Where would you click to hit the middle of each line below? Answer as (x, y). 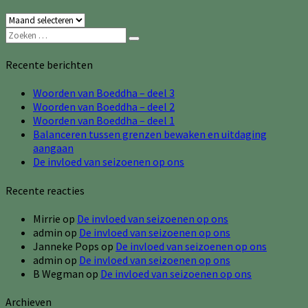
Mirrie (47, 218)
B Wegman (58, 273)
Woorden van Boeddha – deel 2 (104, 107)
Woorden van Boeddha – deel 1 (104, 121)
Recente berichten (49, 65)
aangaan (53, 148)
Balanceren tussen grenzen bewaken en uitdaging (150, 134)
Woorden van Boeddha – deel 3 (104, 93)
